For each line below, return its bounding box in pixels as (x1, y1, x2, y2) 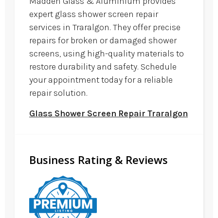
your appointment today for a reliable (29, 74, 173, 86)
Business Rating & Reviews (29, 152, 168, 167)
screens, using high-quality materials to (29, 48, 184, 59)
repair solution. (29, 88, 88, 99)
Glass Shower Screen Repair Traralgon (29, 108, 188, 119)
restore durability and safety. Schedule (29, 61, 177, 73)
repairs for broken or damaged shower (29, 35, 177, 46)
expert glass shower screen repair (29, 9, 158, 20)
